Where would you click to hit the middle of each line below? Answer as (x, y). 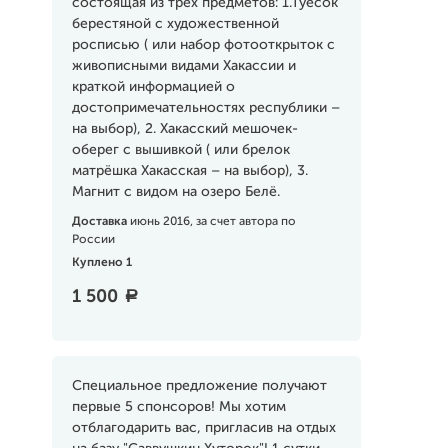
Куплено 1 (101, 263)
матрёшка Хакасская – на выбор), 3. (189, 171)
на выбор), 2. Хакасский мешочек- (184, 129)
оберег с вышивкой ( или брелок (180, 150)
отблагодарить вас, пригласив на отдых (203, 428)
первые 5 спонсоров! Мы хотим (178, 407)
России (93, 240)
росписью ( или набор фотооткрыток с (203, 45)
